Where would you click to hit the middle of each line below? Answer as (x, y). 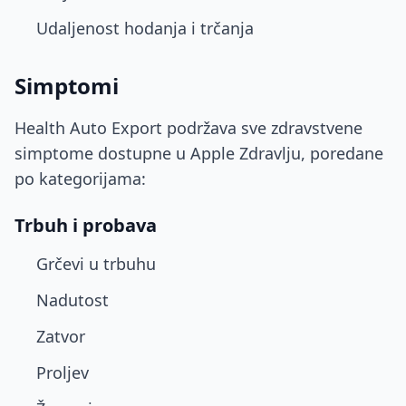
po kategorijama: (80, 179)
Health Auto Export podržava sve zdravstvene (188, 128)
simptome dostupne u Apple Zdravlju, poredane (199, 153)
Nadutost (72, 300)
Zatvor (61, 336)
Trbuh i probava (86, 225)
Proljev (63, 372)
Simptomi (67, 86)
